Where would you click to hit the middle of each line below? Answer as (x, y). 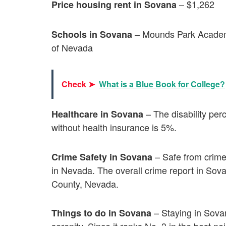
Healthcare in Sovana (97, 114)
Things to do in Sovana (103, 213)
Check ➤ (78, 84)
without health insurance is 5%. (114, 127)
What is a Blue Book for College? (162, 84)
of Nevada (72, 47)
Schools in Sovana (92, 34)
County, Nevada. (85, 183)
